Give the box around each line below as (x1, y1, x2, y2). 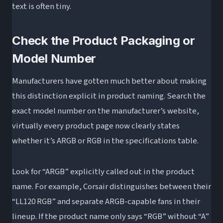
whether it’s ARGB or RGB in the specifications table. (12, 134, 199, 147)
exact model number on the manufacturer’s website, (12, 105, 199, 117)
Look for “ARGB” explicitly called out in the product (12, 165, 195, 178)
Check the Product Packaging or (12, 33, 195, 48)
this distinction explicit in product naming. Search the (12, 90, 206, 102)
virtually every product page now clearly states (12, 119, 180, 132)
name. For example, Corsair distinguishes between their (12, 180, 211, 193)
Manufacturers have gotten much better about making (12, 75, 207, 87)
